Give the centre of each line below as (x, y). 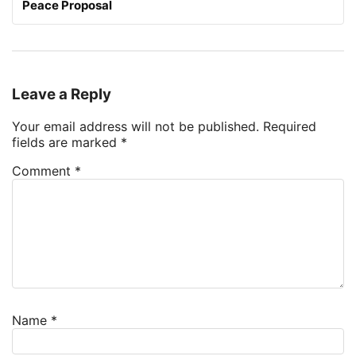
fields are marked (66, 143)
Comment (43, 171)
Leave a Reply (62, 95)
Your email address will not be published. (135, 127)
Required (290, 127)
